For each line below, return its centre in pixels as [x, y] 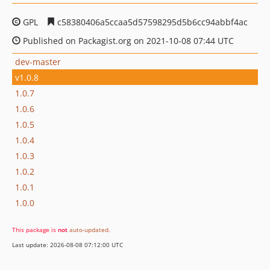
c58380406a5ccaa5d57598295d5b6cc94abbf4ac [151, 22]
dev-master [38, 61]
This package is [35, 230]
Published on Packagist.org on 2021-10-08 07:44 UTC [127, 41]
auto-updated [89, 230]
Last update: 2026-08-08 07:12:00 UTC [67, 245]
